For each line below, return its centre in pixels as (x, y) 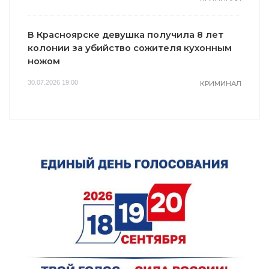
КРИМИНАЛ (221, 83)
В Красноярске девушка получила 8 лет (125, 35)
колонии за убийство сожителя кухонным (130, 48)
